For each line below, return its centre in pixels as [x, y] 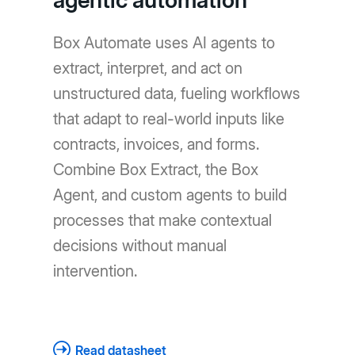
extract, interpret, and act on [148, 69]
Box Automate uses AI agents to [164, 43]
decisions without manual [140, 246]
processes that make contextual [163, 221]
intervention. [95, 271]
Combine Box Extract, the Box [156, 170]
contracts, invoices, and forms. [157, 145]
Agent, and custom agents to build [170, 195]
